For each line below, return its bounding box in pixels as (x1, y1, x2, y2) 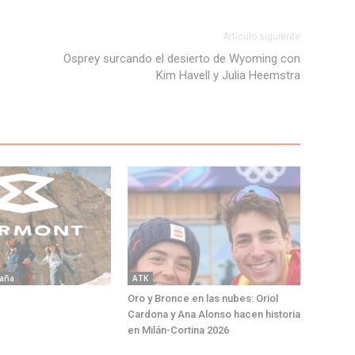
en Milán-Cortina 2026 (127, 324, 229, 337)
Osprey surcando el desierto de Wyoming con (63, 52, 300, 67)
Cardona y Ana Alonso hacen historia (127, 308, 300, 321)
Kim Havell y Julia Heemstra (155, 68, 300, 83)
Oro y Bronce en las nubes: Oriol (127, 292, 278, 305)
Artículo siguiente (222, 31, 300, 43)
